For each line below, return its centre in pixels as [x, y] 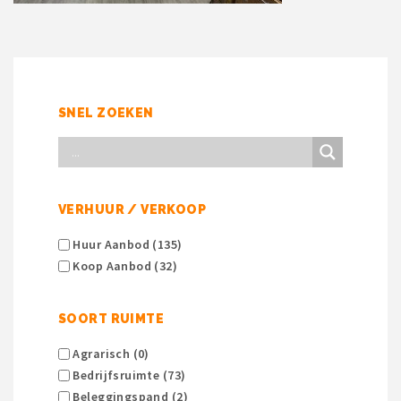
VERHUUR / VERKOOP [132, 210]
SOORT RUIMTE [111, 319]
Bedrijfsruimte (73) [128, 375]
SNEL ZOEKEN [106, 113]
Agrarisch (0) [110, 354]
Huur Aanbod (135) [126, 245]
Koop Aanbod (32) [124, 266]
